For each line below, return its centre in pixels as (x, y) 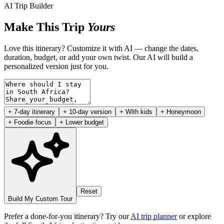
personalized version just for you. (56, 66)
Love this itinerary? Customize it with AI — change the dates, (101, 48)
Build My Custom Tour (40, 198)
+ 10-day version (87, 111)
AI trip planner (154, 216)
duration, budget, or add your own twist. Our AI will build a (98, 57)
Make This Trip (46, 27)
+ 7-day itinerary (31, 111)
